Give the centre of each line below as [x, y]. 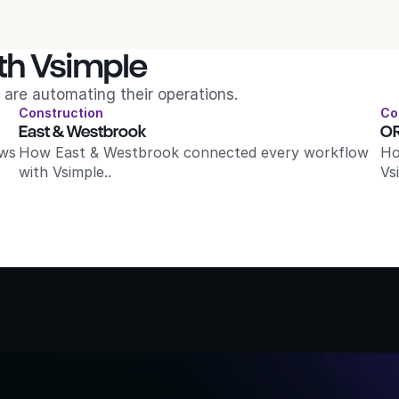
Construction [61, 113]
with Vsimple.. [65, 172]
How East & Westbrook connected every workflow [194, 152]
